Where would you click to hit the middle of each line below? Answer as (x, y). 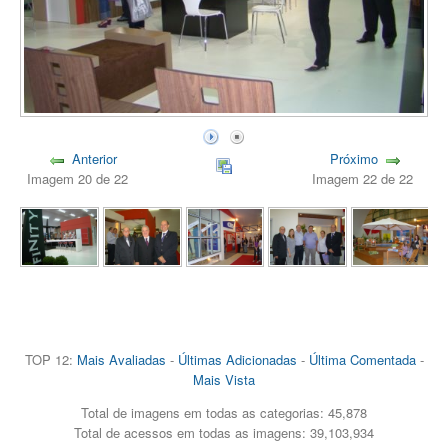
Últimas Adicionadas (237, 360)
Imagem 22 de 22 (367, 178)
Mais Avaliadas (121, 360)
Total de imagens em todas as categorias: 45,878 (224, 413)
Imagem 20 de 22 (81, 178)
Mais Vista (224, 380)
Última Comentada (362, 360)
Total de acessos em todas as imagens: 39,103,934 (224, 433)
